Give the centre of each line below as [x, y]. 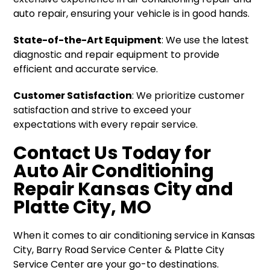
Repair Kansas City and [124, 189]
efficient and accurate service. [86, 69]
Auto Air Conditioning [114, 171]
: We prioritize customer [189, 96]
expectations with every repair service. [106, 125]
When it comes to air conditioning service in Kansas [134, 236]
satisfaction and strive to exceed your [103, 110]
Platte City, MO [83, 207]
